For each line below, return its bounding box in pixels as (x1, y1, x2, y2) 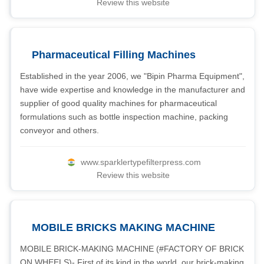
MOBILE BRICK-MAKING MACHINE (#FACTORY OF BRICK (20, 244, 244, 253)
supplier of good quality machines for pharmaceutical (20, 98, 217, 108)
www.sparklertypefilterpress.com (80, 157, 201, 167)
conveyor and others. (20, 126, 99, 135)
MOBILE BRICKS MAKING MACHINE (32, 222, 215, 233)
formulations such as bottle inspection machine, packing (20, 112, 228, 121)
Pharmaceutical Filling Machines (32, 49, 196, 61)
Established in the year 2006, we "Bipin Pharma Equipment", (20, 71, 245, 81)
